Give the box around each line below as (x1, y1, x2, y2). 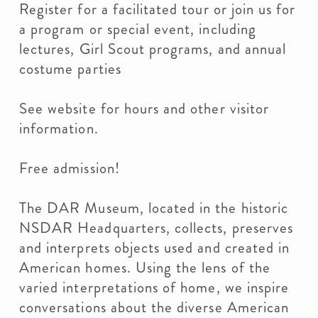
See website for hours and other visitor (19, 98, 269, 119)
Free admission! (19, 158, 120, 179)
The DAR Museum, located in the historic (19, 197, 288, 219)
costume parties (19, 58, 121, 79)
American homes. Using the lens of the (19, 257, 270, 278)
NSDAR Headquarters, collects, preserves (19, 217, 293, 238)
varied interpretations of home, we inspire (19, 277, 290, 298)
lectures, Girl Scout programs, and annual (19, 38, 287, 60)
